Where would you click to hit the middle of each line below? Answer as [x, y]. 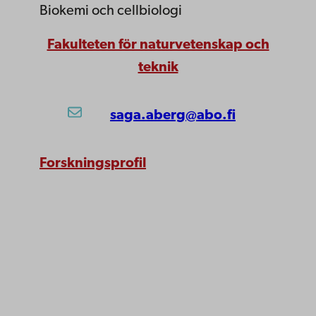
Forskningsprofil [93, 164]
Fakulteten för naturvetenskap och [158, 45]
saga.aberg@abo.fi [173, 116]
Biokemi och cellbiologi [111, 11]
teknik [158, 68]
